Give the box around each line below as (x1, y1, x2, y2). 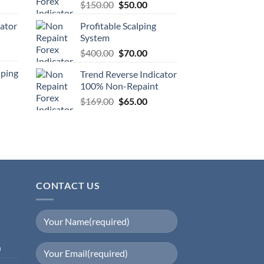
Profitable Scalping (80, 19, 156, 31)
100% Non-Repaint (80, 80, 159, 91)
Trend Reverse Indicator (80, 68, 177, 80)
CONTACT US (36, 179, 100, 191)
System (80, 31, 110, 43)
